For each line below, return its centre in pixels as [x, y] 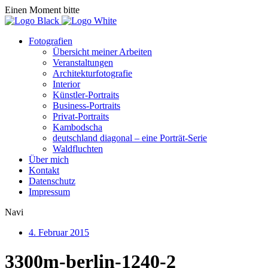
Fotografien [51, 41]
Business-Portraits [86, 106]
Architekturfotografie [92, 73]
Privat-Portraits [81, 116]
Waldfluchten [78, 149]
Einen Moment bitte [42, 10]
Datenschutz [52, 181]
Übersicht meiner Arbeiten [102, 52]
